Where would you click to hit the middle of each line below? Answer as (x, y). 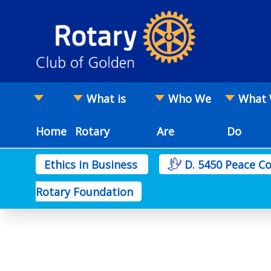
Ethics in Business (92, 164)
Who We (190, 99)
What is (106, 99)
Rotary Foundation (84, 191)
